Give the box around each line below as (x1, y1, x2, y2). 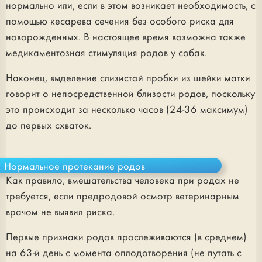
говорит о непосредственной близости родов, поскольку (6, 89, 255, 99)
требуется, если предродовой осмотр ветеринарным (6, 191, 239, 202)
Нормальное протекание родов (4, 161, 145, 172)
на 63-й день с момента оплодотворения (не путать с (6, 248, 242, 258)
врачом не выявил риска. (6, 207, 115, 218)
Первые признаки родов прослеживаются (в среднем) (6, 232, 247, 243)
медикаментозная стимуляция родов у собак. (6, 48, 207, 58)
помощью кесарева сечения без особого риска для (6, 16, 234, 27)
